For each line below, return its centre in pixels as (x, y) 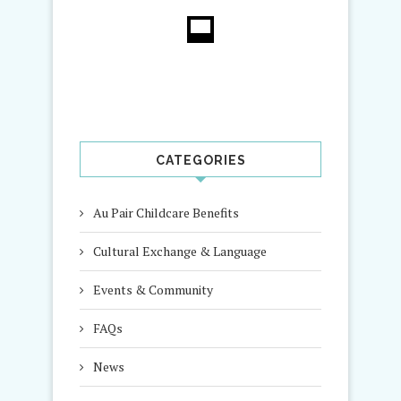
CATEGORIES (200, 160)
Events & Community (153, 289)
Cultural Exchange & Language (180, 251)
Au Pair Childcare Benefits (166, 212)
